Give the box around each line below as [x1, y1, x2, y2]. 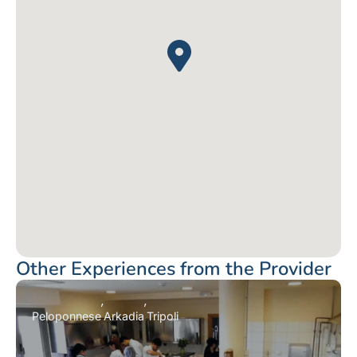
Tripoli [147, 308, 178, 323]
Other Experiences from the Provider [16, 256, 331, 282]
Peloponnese [32, 308, 101, 323]
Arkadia [104, 308, 144, 323]
